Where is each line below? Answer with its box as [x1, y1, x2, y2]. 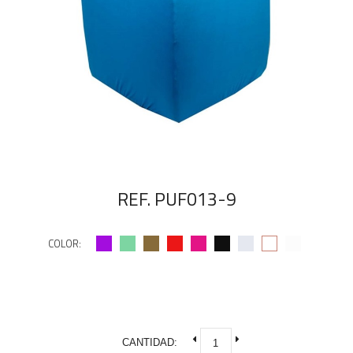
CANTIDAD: [121, 336, 177, 349]
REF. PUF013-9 [117, 185, 236, 213]
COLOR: [48, 235, 81, 251]
